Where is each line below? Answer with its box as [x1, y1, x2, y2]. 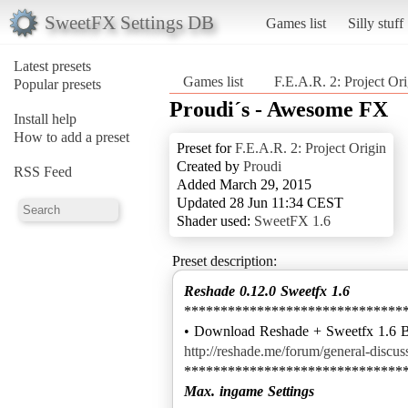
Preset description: [172, 252, 277, 269]
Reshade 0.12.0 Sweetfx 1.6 [184, 282, 350, 299]
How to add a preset [14, 128, 129, 145]
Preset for [177, 139, 235, 156]
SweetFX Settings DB [44, 11, 214, 33]
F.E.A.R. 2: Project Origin [235, 139, 386, 156]
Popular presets [14, 76, 101, 92]
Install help [14, 110, 76, 127]
